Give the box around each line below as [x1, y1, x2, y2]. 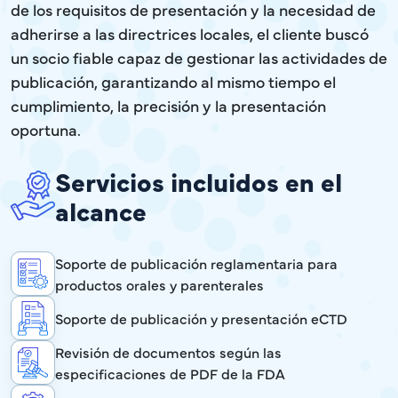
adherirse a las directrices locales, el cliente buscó [11, 22, 369, 45]
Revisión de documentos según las [55, 342, 282, 362]
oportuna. [11, 118, 81, 141]
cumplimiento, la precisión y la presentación [11, 94, 326, 117]
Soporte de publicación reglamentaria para [55, 253, 338, 274]
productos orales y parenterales [55, 275, 264, 295]
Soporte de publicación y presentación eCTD [55, 308, 347, 329]
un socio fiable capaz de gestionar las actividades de [11, 46, 387, 69]
